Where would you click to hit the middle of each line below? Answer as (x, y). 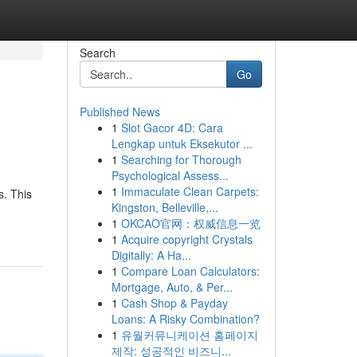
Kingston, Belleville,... (165, 207)
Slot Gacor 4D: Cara (172, 127)
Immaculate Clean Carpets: (190, 191)
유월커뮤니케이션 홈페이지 (189, 335)
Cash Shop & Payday (174, 303)
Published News (120, 112)
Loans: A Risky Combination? (185, 319)
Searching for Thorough (181, 159)
